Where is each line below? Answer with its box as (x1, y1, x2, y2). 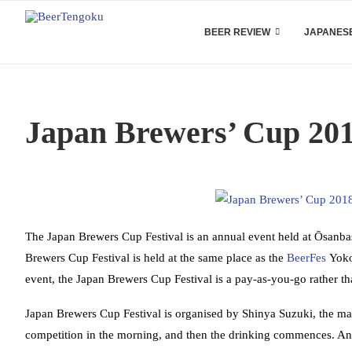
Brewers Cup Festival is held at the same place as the (25, 251, 287, 264)
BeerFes (287, 251, 326, 264)
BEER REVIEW (204, 27, 270, 38)
